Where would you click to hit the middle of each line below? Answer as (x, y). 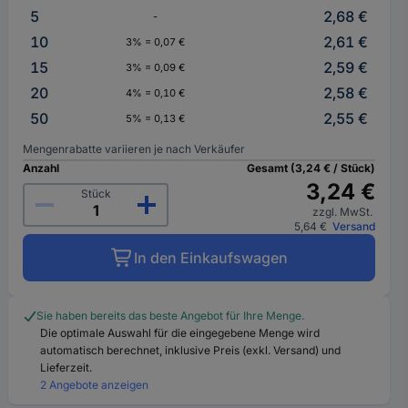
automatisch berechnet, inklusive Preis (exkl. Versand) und (191, 350)
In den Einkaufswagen (210, 258)
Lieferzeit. (66, 367)
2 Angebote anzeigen (95, 385)
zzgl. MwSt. (343, 212)
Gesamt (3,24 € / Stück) (311, 168)
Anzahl (41, 168)
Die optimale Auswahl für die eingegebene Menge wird (180, 333)
